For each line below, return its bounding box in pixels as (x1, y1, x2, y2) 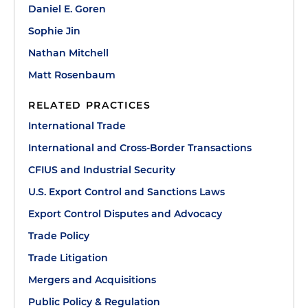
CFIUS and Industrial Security (28, 163, 175, 176)
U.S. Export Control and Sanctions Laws (28, 185, 225, 198)
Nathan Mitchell (28, 46, 109, 59)
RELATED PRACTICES (28, 98, 151, 111)
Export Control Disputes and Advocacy (28, 207, 222, 220)
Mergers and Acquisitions (28, 273, 156, 286)
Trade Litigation (28, 251, 108, 264)
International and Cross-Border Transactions (28, 141, 252, 154)
